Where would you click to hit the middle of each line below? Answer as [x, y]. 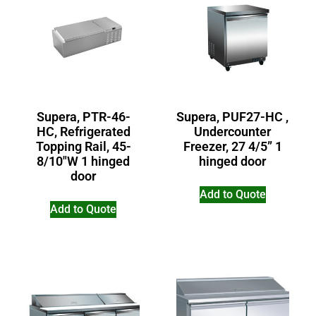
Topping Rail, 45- [83, 146]
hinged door [233, 161]
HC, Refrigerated [83, 131]
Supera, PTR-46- [83, 116]
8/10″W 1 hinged [84, 161]
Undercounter [233, 131]
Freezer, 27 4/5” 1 [232, 146]
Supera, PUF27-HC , [233, 116]
